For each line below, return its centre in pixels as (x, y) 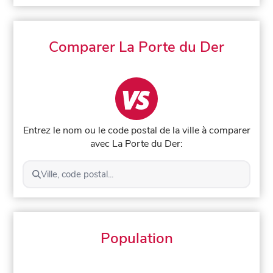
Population (136, 238)
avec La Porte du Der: (136, 144)
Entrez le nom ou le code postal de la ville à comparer (136, 130)
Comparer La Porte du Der (136, 47)
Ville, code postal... (77, 174)
